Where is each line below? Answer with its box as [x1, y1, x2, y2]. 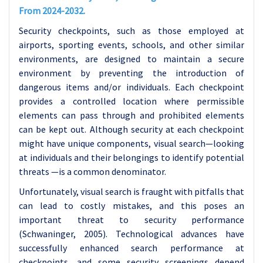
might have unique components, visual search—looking [19, 137, 244, 149]
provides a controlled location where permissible [19, 95, 244, 107]
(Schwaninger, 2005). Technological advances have [19, 228, 244, 240]
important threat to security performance [19, 214, 244, 225]
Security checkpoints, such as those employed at [19, 25, 244, 36]
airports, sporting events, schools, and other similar [19, 39, 244, 50]
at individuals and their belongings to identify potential [19, 151, 244, 163]
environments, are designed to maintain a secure [19, 53, 244, 65]
